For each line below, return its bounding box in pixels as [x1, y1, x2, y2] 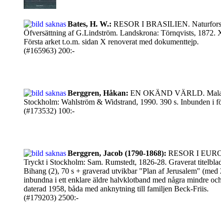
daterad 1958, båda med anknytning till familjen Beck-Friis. [24, 184, 209, 193]
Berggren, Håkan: [68, 89, 128, 97]
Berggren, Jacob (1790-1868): [68, 149, 166, 157]
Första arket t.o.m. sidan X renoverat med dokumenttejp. [24, 37, 199, 46]
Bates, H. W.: [68, 20, 111, 28]
